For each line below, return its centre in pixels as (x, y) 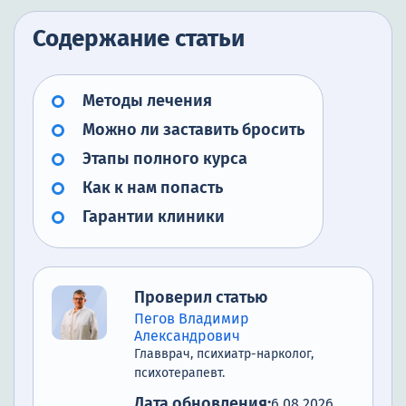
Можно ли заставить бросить (193, 130)
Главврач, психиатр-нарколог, (224, 354)
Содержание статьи (139, 39)
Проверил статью (201, 298)
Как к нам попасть (153, 188)
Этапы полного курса (165, 159)
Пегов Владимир (192, 319)
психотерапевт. (179, 373)
